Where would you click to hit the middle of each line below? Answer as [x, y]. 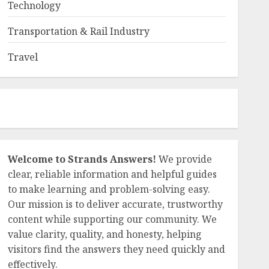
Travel [23, 57]
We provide [184, 159]
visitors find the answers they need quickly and [116, 249]
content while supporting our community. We [112, 219]
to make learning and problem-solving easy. [109, 189]
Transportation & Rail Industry [78, 31]
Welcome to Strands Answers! [82, 159]
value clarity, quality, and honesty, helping [104, 234]
